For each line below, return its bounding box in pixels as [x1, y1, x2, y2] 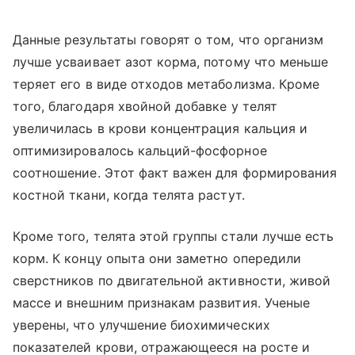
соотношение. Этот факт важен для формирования [13, 164, 338, 181]
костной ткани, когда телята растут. [13, 186, 245, 203]
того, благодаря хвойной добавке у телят [13, 97, 277, 114]
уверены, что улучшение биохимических [13, 316, 270, 333]
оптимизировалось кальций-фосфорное [13, 142, 267, 158]
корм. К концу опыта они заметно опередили [13, 250, 301, 266]
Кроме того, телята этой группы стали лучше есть [13, 227, 334, 244]
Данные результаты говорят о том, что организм [13, 31, 324, 48]
